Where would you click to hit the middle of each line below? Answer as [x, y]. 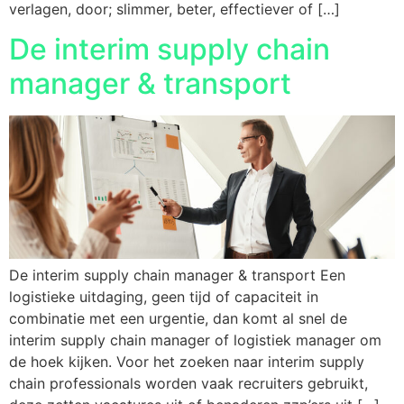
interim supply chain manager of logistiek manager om [195, 340]
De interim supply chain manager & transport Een [177, 275]
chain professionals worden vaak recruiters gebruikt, [188, 383]
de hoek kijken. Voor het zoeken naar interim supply [187, 361]
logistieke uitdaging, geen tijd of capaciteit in [164, 296]
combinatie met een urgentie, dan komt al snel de [178, 318]
